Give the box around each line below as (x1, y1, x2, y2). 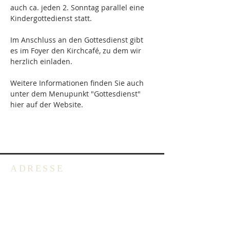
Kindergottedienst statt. (10, 13, 92, 23)
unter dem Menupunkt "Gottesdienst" (10, 89, 143, 99)
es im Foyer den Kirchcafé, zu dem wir (10, 46, 143, 55)
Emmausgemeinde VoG (10, 210, 101, 222)
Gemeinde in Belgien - (10, 198, 94, 209)
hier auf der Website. (10, 100, 83, 109)
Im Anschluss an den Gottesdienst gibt (10, 35, 145, 45)
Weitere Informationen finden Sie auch (10, 78, 146, 88)
